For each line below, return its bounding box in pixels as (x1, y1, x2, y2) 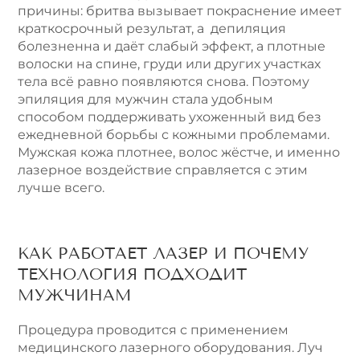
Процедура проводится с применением (18, 322, 288, 338)
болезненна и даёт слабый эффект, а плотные (18, 38, 325, 54)
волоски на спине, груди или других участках (18, 55, 321, 72)
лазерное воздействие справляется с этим (18, 162, 308, 178)
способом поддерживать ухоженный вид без (18, 108, 321, 125)
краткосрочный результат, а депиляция (18, 20, 286, 36)
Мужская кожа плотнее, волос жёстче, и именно (18, 144, 340, 160)
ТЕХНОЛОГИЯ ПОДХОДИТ (18, 264, 247, 284)
